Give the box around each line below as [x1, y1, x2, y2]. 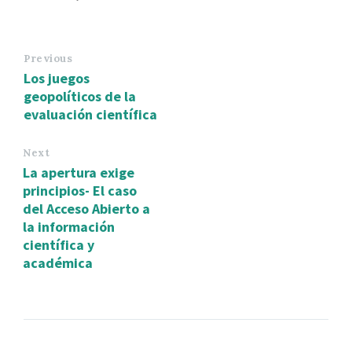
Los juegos [24, 68, 90, 87]
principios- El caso [23, 181, 137, 200]
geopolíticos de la [24, 86, 136, 105]
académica [23, 253, 93, 272]
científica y [23, 235, 94, 254]
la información [23, 217, 115, 236]
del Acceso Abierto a [23, 199, 150, 218]
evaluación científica [24, 104, 157, 123]
